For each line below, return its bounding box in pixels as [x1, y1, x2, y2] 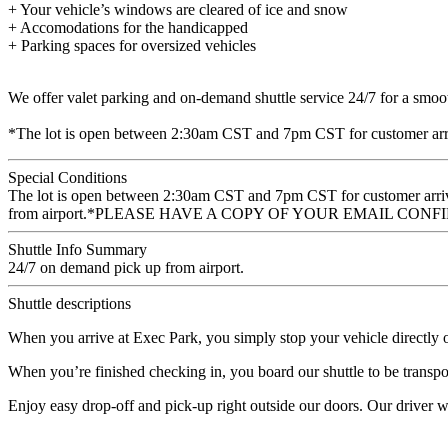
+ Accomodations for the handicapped [8, 19, 248, 37]
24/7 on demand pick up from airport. [8, 259, 244, 277]
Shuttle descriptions [8, 295, 131, 313]
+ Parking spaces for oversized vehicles [8, 37, 256, 55]
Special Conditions [8, 169, 127, 187]
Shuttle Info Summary [8, 241, 147, 259]
